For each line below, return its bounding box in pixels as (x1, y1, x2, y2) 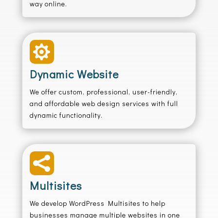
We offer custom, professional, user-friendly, (29, 87, 178, 96)
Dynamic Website (29, 67, 119, 81)
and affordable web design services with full (29, 99, 178, 108)
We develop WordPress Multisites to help (29, 199, 165, 208)
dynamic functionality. (29, 110, 103, 120)
